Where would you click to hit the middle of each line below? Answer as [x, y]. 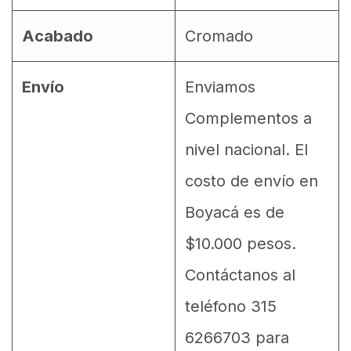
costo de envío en [251, 181]
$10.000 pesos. [241, 243]
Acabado [58, 36]
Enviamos [220, 87]
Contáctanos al [240, 275]
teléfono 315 [231, 306]
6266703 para [237, 337]
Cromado [219, 36]
